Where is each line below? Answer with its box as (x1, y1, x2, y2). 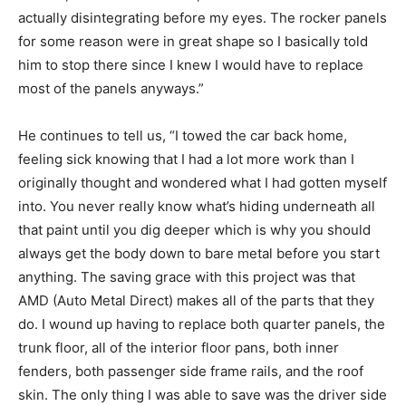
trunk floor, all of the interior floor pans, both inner (18, 338, 339, 356)
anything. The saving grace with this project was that (18, 267, 355, 285)
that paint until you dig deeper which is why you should (18, 220, 371, 238)
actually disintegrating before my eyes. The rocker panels (18, 8, 387, 26)
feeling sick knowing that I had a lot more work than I (18, 150, 354, 168)
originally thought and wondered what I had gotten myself (18, 173, 387, 191)
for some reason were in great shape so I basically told (18, 32, 368, 50)
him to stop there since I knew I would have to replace (18, 55, 363, 73)
